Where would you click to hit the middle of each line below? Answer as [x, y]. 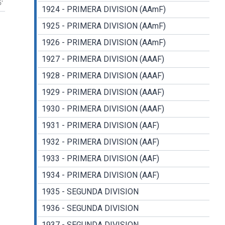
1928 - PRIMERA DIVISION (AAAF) [103, 76]
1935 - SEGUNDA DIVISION [90, 192]
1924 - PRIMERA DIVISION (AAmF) [103, 10]
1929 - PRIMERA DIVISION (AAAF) [103, 92]
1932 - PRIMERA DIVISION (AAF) [100, 142]
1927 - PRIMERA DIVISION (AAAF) [103, 59]
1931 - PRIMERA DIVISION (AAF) [100, 126]
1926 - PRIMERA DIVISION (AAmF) [103, 43]
